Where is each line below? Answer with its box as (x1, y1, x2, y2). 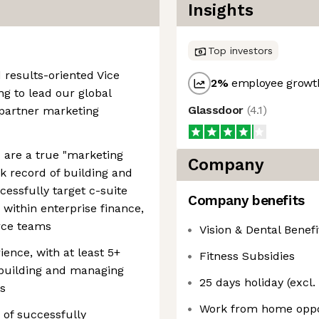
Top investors (208, 45, 273, 56)
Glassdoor (188, 103, 247, 117)
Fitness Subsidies (199, 249, 295, 263)
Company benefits (188, 192, 305, 209)
